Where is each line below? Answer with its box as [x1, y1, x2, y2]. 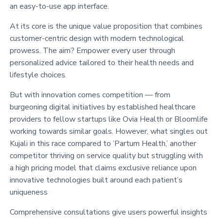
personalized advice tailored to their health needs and [10, 57, 194, 68]
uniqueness [10, 186, 48, 198]
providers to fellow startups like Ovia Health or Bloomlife [10, 113, 208, 125]
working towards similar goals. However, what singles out [10, 126, 208, 137]
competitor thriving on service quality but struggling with [10, 150, 203, 161]
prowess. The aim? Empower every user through [10, 45, 175, 56]
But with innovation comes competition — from [10, 89, 170, 100]
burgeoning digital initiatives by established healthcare [10, 101, 196, 112]
